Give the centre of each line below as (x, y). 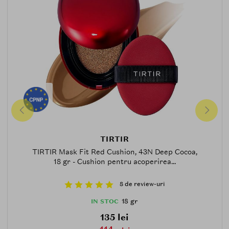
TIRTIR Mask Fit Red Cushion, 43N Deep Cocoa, (114, 152)
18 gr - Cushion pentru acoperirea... (114, 162)
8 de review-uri (142, 184)
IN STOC (105, 202)
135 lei (114, 217)
